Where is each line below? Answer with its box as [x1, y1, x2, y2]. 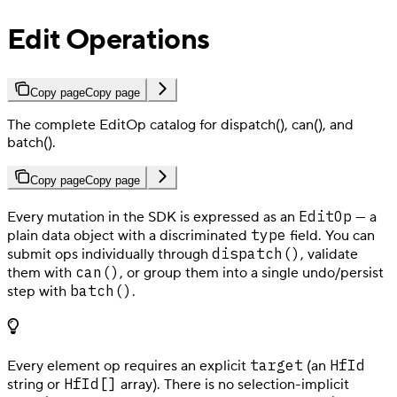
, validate [300, 245, 358, 263]
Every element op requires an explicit [7, 356, 250, 375]
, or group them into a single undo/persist [120, 263, 384, 282]
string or [7, 375, 64, 393]
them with [7, 263, 75, 282]
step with [7, 282, 70, 300]
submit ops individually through [7, 245, 212, 263]
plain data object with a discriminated [7, 226, 251, 245]
